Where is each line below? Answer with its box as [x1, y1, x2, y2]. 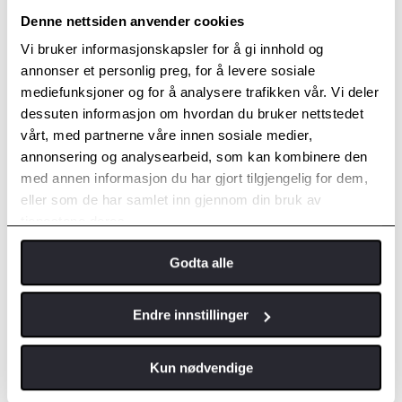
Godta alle [169, 254, 233, 270]
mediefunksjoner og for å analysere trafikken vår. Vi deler [21, 84, 379, 100]
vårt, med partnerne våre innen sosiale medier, [21, 127, 312, 144]
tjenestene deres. [21, 214, 129, 230]
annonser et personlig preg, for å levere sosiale [21, 63, 315, 79]
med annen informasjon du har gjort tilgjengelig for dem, [21, 170, 368, 187]
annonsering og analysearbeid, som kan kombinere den [21, 149, 368, 165]
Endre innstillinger [133, 307, 249, 323]
